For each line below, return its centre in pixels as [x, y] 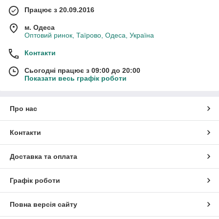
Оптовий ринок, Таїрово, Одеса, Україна [89, 35]
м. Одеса [40, 27]
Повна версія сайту [44, 204]
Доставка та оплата [44, 156]
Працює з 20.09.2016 [59, 10]
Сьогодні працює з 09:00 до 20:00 [82, 70]
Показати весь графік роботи [76, 78]
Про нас [23, 108]
